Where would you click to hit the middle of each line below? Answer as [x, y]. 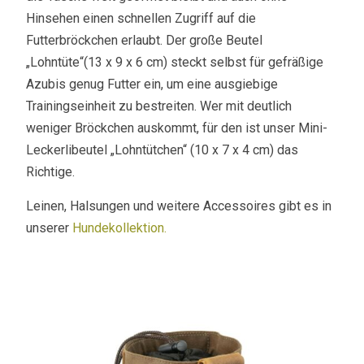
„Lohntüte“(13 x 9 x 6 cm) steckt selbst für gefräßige [175, 62]
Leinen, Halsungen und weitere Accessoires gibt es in [179, 206]
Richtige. [51, 172]
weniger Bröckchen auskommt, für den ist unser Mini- [177, 128]
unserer [50, 228]
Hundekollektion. [120, 228]
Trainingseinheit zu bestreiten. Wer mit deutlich [159, 106]
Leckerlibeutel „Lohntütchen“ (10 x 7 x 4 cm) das [162, 150]
